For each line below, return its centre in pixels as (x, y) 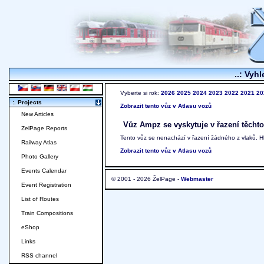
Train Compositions (47, 213)
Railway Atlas (39, 143)
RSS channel (39, 256)
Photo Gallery (40, 157)
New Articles (37, 114)
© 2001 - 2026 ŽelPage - (146, 179)
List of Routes (40, 199)
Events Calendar (44, 171)
